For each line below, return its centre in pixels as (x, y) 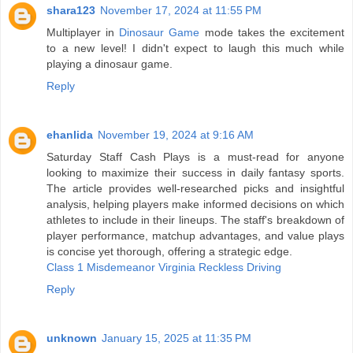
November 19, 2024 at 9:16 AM (176, 135)
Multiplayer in (83, 33)
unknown (72, 338)
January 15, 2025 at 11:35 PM (176, 338)
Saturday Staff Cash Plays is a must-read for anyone (195, 157)
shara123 (71, 11)
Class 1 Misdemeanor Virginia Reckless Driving (164, 268)
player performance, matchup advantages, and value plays (195, 236)
